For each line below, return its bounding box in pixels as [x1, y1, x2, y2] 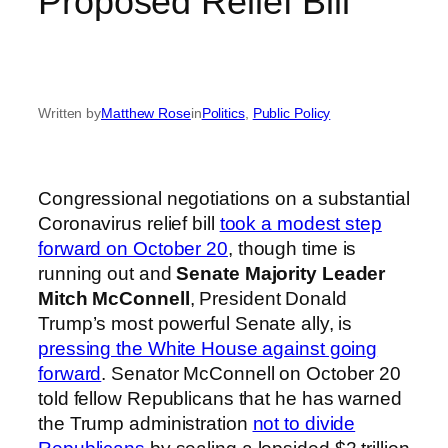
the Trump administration [38, 413, 253, 435]
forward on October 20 [38, 238, 228, 260]
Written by [38, 104, 101, 121]
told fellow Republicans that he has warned [38, 388, 402, 410]
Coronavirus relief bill [38, 213, 220, 235]
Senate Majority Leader [176, 263, 386, 285]
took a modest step [219, 213, 382, 235]
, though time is [227, 238, 357, 260]
